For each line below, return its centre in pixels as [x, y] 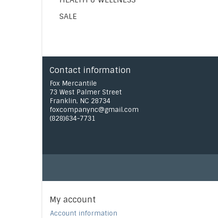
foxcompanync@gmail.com [94, 110]
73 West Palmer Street [86, 92]
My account [73, 200]
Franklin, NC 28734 [80, 101]
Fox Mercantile [73, 83]
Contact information [90, 70]
